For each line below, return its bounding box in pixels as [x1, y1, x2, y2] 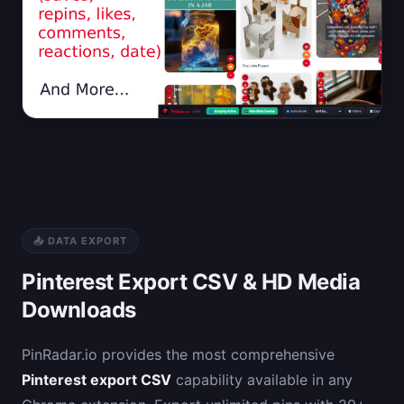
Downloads [22, 296, 136, 323]
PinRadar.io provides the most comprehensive [22, 344, 335, 363]
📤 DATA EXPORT [33, 234, 127, 247]
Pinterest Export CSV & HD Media [22, 268, 361, 295]
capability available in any [171, 370, 353, 389]
